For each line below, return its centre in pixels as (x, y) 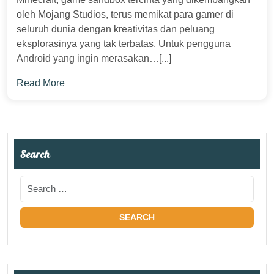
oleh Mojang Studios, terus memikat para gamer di (125, 14)
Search (35, 154)
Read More (41, 83)
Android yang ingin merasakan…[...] (94, 58)
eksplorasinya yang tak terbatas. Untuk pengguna (124, 44)
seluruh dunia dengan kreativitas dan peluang (116, 29)
